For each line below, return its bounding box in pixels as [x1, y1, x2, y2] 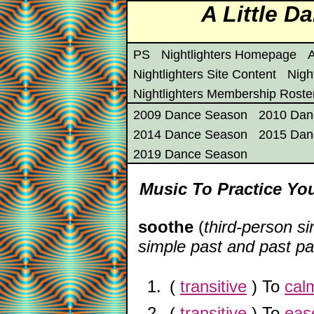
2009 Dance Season [133, 108, 247, 122]
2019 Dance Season [133, 147, 247, 161]
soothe [138, 217, 193, 236]
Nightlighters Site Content [133, 67, 276, 81]
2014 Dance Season [133, 128, 247, 142]
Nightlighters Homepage [161, 48, 296, 62]
